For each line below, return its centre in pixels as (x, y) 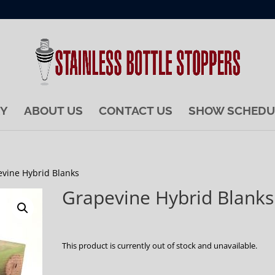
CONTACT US (136, 110)
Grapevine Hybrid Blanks (168, 197)
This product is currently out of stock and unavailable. (160, 246)
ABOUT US (53, 110)
